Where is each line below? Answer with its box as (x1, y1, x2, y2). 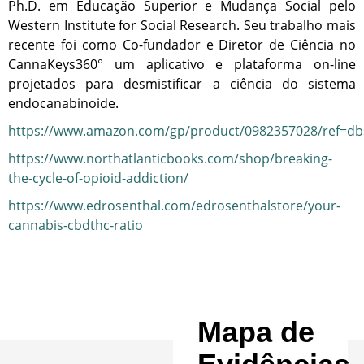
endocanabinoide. (8, 94, 119, 113)
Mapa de (197, 315, 314, 349)
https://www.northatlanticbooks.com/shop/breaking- (8, 149, 332, 168)
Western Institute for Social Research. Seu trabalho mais (8, 16, 356, 35)
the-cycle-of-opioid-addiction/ (8, 169, 188, 188)
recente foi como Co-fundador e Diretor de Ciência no (8, 36, 356, 54)
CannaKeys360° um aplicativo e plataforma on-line (8, 55, 356, 74)
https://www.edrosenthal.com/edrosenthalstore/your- (8, 197, 340, 215)
